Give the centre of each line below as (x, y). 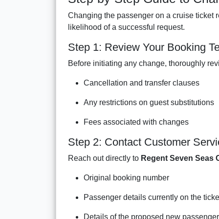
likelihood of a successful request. (126, 27)
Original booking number (126, 177)
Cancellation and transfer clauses (142, 83)
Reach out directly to (104, 158)
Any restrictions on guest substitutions (149, 102)
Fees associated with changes (136, 122)
